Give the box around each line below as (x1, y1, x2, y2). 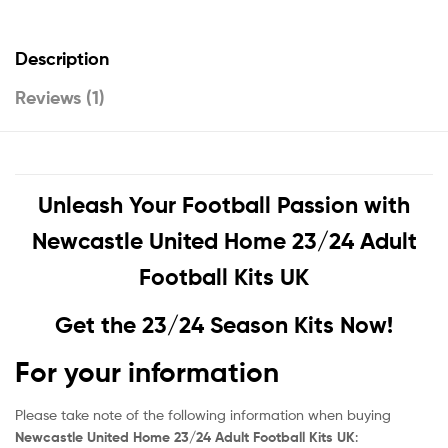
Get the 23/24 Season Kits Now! (55, 311, 393, 340)
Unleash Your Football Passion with (38, 191, 410, 220)
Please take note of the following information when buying (15, 405, 391, 423)
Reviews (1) (15, 85, 105, 109)
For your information (15, 354, 279, 389)
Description (15, 46, 109, 70)
